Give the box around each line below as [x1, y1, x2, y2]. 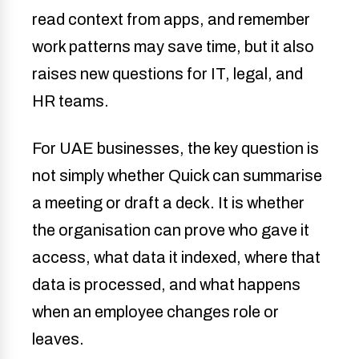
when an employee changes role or [32, 302, 279, 321]
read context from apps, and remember [32, 10, 310, 28]
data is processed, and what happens [32, 275, 301, 293]
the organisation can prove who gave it [32, 220, 309, 239]
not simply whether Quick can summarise [32, 166, 322, 184]
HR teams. [32, 91, 109, 110]
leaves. [32, 329, 84, 348]
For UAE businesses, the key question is [32, 139, 319, 157]
